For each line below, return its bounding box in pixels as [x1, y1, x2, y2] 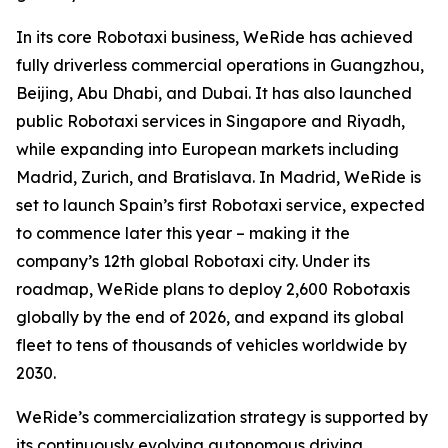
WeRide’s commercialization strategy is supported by [16, 407, 428, 428]
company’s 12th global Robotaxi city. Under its [16, 251, 370, 272]
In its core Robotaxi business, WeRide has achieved [16, 27, 413, 48]
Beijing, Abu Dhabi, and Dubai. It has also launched [16, 83, 412, 104]
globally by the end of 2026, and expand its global [16, 307, 404, 328]
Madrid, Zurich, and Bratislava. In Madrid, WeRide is [16, 167, 421, 188]
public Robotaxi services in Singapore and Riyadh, [16, 111, 405, 132]
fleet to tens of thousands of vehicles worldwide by [16, 335, 407, 356]
